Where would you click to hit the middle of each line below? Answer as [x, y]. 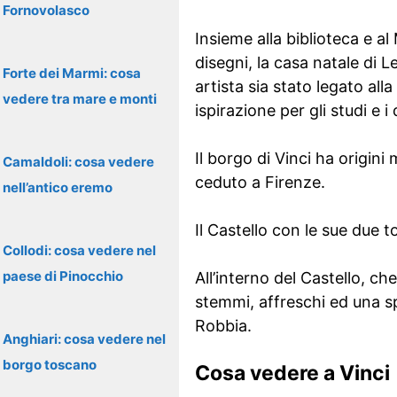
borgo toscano [50, 365]
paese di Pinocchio [63, 276]
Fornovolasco [46, 10]
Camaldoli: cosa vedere [78, 162]
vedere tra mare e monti [80, 99]
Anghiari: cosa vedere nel [84, 339]
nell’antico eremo [58, 187]
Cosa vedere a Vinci [292, 373]
